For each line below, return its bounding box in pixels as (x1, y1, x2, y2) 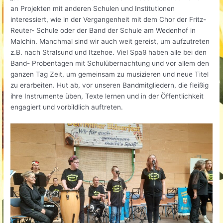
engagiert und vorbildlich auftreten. (10, 103, 123, 111)
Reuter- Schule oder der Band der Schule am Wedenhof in (10, 26, 196, 34)
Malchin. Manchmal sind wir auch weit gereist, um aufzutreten (10, 37, 210, 45)
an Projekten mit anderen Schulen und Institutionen (10, 4, 175, 12)
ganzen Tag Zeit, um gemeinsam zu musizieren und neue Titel (10, 70, 209, 78)
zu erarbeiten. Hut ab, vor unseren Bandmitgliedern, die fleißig (10, 81, 209, 89)
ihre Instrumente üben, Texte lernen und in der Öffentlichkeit (10, 92, 204, 100)
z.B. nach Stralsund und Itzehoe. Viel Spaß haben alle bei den (10, 48, 207, 56)
